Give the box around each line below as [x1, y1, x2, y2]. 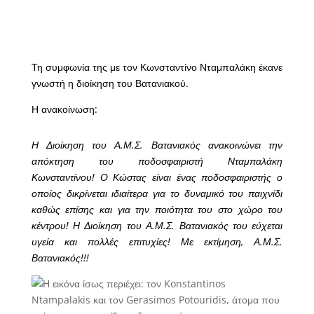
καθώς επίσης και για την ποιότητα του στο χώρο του [31, 203, 283, 217]
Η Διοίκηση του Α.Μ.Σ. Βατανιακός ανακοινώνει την [31, 138, 283, 152]
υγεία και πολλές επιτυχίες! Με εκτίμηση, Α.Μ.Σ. [31, 235, 283, 249]
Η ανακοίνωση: [31, 102, 97, 116]
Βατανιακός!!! [31, 251, 89, 265]
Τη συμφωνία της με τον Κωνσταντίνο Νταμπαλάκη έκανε [31, 60, 283, 74]
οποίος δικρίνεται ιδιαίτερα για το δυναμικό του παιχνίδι [31, 186, 283, 200]
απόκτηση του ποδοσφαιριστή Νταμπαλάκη [31, 154, 283, 168]
